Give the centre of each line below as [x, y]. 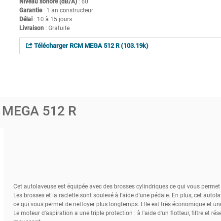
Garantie [30, 10]
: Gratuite [56, 28]
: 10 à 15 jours [52, 19]
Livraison [31, 28]
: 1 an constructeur [67, 10]
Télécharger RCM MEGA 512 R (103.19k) [90, 45]
